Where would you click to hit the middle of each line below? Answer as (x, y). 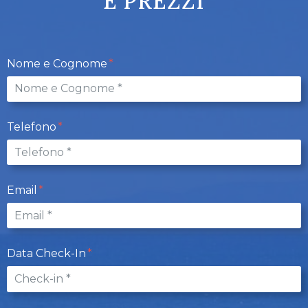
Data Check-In (48, 254)
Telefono (33, 127)
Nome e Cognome (58, 63)
